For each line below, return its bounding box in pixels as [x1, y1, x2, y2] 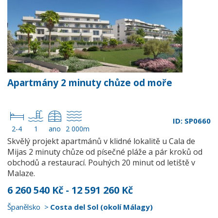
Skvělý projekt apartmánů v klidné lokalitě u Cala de [7, 136, 195, 146]
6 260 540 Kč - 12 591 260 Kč [7, 183, 133, 197]
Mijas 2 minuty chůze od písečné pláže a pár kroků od [7, 146, 202, 157]
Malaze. [7, 168, 35, 179]
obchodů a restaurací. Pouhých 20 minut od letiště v [7, 157, 195, 168]
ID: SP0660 [173, 116, 211, 126]
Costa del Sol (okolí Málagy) [50, 202, 153, 212]
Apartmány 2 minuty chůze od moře [7, 76, 172, 89]
